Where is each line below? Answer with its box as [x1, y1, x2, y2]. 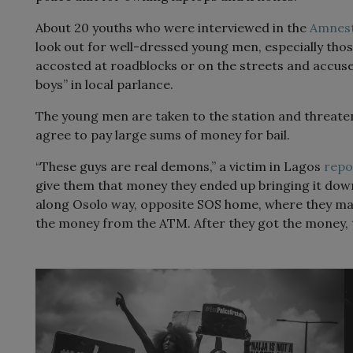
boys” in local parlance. [35, 76, 173, 93]
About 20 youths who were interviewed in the [35, 20, 310, 36]
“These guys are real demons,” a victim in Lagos [35, 158, 324, 175]
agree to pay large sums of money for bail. [35, 127, 290, 143]
